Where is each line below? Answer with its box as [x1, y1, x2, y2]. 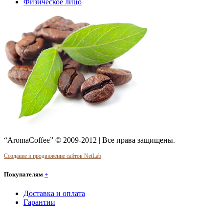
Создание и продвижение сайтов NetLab [4, 152, 101, 159]
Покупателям [4, 170, 44, 178]
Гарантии [23, 198, 55, 207]
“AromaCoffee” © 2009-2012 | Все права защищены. [4, 135, 175, 144]
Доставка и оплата [23, 189, 85, 198]
